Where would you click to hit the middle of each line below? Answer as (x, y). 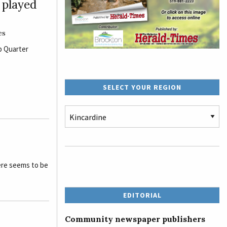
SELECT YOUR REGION (142, 87)
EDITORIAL (142, 195)
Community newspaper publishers (135, 219)
